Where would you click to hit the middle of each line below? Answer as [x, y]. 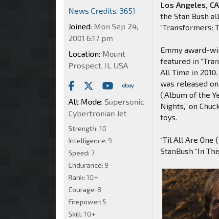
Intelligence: [88, 140]
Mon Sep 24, [115, 26]
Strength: [84, 128]
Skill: [76, 214]
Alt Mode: [86, 101]
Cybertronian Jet [98, 113]
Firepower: [86, 201]
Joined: [80, 26]
